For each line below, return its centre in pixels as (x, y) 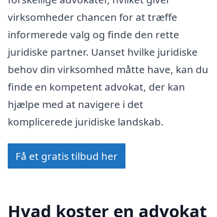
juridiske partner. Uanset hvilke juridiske (103, 52)
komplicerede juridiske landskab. (86, 121)
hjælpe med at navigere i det (76, 104)
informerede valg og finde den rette (93, 34)
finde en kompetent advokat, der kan (96, 86)
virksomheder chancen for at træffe (93, 17)
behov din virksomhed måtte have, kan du (108, 69)
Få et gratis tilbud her (67, 156)
